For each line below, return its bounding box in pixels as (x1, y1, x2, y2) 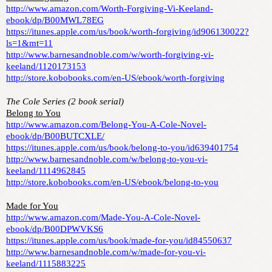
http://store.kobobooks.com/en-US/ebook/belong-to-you (6, 177, 219, 188)
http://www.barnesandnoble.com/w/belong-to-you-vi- (6, 154, 208, 165)
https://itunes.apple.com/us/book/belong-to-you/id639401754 (6, 143, 239, 153)
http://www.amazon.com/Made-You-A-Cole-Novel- (6, 212, 200, 223)
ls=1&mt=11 (6, 38, 53, 49)
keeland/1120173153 (6, 61, 86, 72)
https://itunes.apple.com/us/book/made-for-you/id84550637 (6, 236, 232, 246)
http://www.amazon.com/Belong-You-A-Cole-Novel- (6, 120, 206, 130)
